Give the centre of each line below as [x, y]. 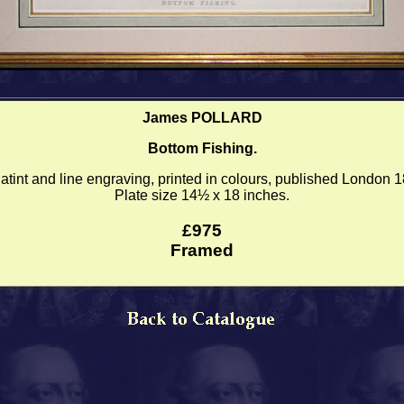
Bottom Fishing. [202, 148]
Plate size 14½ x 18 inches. [202, 195]
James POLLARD [202, 118]
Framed [202, 250]
